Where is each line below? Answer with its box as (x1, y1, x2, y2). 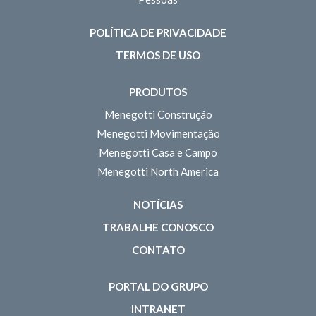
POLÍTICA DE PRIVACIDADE (90, 25, 226, 39)
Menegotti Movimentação (96, 126, 220, 140)
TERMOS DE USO (116, 48, 200, 61)
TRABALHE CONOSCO (102, 220, 214, 233)
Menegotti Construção (104, 107, 212, 121)
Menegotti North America (97, 164, 219, 178)
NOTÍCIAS (133, 197, 183, 211)
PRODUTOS (129, 85, 187, 98)
